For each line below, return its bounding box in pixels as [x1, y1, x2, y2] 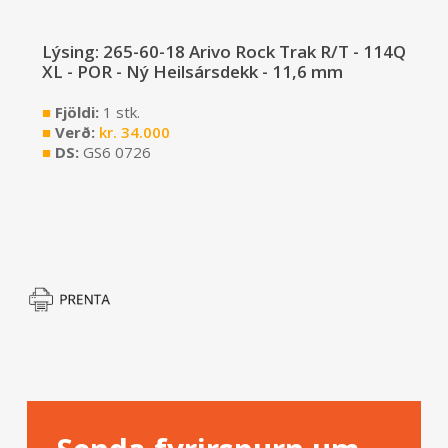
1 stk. [102, 102, 140, 123]
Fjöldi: [50, 102, 103, 123]
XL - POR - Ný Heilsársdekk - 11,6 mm [41, 60, 343, 84]
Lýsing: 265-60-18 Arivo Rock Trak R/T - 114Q [41, 40, 406, 64]
